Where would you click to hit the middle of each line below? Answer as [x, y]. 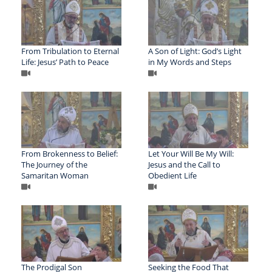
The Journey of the [54, 164]
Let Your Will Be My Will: [191, 153]
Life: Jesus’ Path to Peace [65, 62]
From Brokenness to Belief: [70, 153]
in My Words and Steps [189, 62]
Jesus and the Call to [184, 164]
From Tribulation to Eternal [70, 51]
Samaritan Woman [55, 175]
